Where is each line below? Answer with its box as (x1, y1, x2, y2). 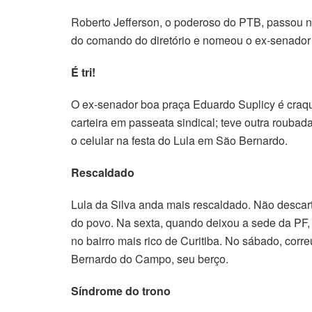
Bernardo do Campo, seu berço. (71, 250, 228, 267)
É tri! (71, 63, 95, 80)
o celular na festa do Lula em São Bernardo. (71, 132, 288, 148)
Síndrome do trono (71, 282, 171, 299)
